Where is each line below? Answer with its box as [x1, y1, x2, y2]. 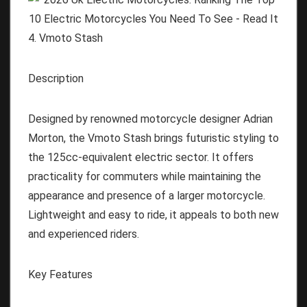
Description [28, 71, 84, 85]
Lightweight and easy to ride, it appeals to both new [28, 208, 279, 221]
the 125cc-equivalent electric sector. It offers [28, 150, 254, 164]
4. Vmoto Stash [28, 31, 103, 45]
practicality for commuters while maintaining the [28, 169, 261, 183]
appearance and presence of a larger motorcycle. [28, 188, 265, 202]
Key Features [28, 267, 93, 281]
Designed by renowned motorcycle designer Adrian [28, 112, 273, 125]
